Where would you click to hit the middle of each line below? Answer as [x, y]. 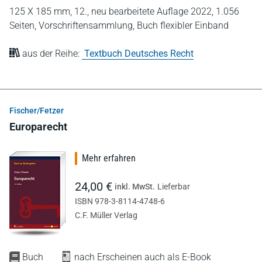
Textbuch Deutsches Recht [139, 54]
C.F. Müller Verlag [106, 215]
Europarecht [38, 127]
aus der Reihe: [51, 54]
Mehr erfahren [109, 158]
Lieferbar [174, 187]
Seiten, [24, 25]
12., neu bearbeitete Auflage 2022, [145, 11]
